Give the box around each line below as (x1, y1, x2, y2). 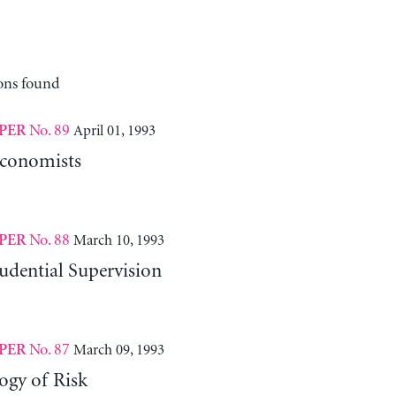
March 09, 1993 (72, 341, 164, 358)
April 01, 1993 (72, 122, 156, 139)
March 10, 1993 (72, 232, 164, 248)
